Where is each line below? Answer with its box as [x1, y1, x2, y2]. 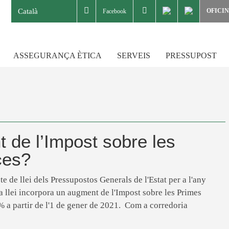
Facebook [103, 8, 126, 15]
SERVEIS [117, 51, 150, 60]
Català [18, 7, 38, 15]
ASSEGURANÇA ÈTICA [13, 51, 102, 60]
